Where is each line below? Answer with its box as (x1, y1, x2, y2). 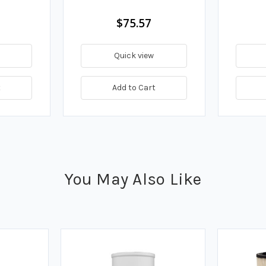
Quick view (114, 50, 154, 61)
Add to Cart (112, 82, 156, 93)
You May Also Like (64, 169, 202, 189)
